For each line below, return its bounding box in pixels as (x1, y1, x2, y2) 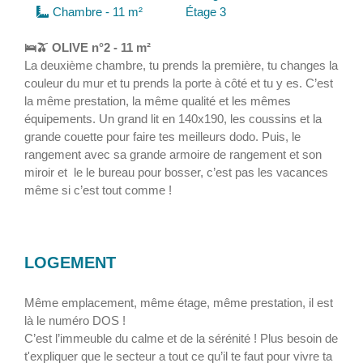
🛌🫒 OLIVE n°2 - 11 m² (24, 41, 151, 54)
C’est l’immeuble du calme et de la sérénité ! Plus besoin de (24, 331, 338, 345)
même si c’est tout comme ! (24, 183, 175, 197)
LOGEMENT (24, 254, 116, 271)
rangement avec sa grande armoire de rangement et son (24, 147, 322, 161)
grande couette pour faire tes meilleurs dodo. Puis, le (24, 130, 301, 143)
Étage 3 (186, 5, 226, 19)
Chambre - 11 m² (53, 5, 143, 19)
